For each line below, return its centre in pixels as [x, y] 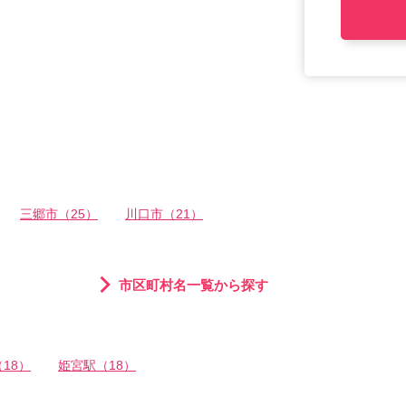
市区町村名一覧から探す [193, 285]
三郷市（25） [59, 215]
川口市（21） [164, 215]
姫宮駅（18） [97, 366]
